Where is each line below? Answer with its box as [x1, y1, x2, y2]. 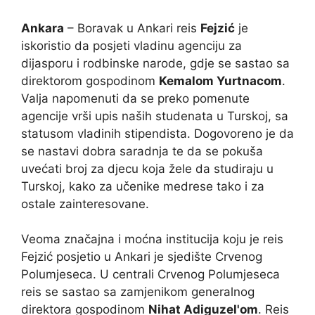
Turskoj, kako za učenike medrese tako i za [21, 179, 264, 193]
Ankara [21, 20, 64, 35]
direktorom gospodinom [21, 73, 159, 88]
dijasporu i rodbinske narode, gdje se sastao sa [21, 56, 290, 70]
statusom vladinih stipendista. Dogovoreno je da [21, 126, 294, 141]
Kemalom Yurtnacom [159, 73, 282, 88]
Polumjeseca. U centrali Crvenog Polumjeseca [21, 267, 280, 282]
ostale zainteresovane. [21, 196, 149, 211]
